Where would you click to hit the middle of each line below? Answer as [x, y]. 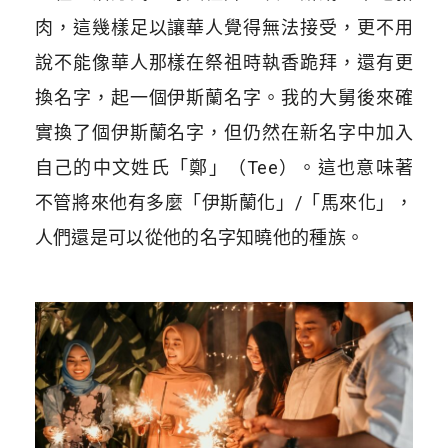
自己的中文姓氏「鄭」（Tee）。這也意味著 [224, 167]
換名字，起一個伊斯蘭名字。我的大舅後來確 [224, 97]
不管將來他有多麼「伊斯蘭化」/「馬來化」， [224, 202]
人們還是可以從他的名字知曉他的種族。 [199, 237]
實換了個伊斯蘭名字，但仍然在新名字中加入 [224, 132]
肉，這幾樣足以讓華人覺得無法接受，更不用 [224, 27]
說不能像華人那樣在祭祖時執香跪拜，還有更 [224, 62]
